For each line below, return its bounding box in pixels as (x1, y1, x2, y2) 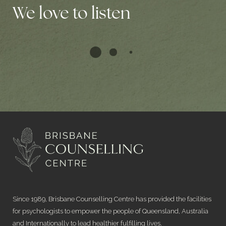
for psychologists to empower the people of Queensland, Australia (13, 207, 208, 215)
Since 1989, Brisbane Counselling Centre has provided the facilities (13, 195, 211, 203)
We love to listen (13, 6, 130, 23)
